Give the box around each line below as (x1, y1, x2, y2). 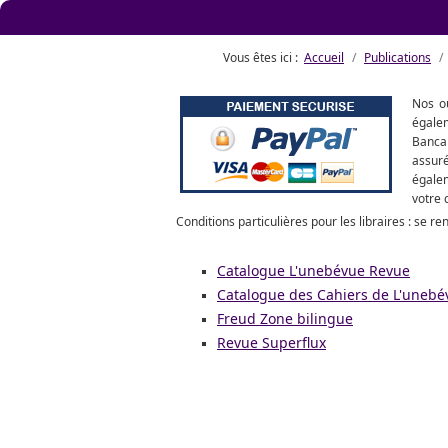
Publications (364, 49, 431, 66)
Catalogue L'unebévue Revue (217, 261, 410, 280)
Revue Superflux (217, 333, 326, 352)
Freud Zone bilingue (217, 309, 353, 328)
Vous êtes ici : (223, 49, 304, 66)
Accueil (304, 49, 344, 66)
